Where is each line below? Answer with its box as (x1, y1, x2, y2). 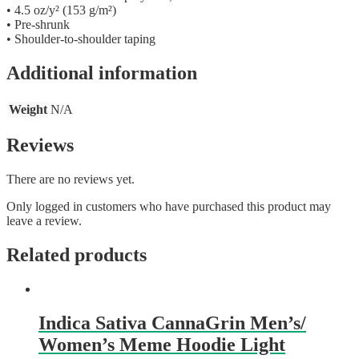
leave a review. (6, 214, 82, 228)
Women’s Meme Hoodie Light (38, 334, 285, 356)
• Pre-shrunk (6, 17, 70, 31)
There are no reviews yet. (6, 172, 135, 187)
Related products (6, 244, 147, 266)
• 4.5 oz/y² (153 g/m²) (6, 2, 116, 17)
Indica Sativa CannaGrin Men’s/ (38, 313, 306, 334)
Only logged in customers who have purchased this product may (6, 200, 331, 214)
